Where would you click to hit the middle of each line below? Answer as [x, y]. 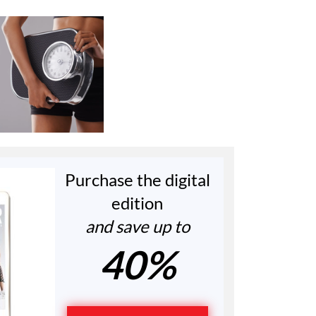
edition [138, 203]
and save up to [137, 226]
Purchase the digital [137, 180]
